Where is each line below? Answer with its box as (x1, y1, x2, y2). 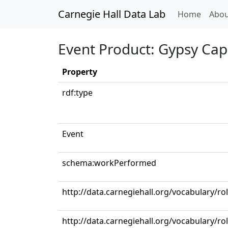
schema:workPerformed (62, 157, 156, 168)
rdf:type (62, 87, 93, 98)
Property (62, 66, 97, 77)
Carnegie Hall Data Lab (58, 7, 165, 21)
